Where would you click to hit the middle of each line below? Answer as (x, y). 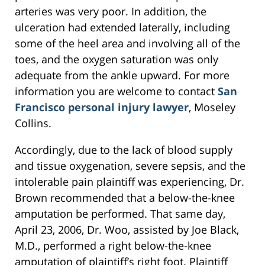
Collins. (33, 123)
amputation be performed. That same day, (120, 214)
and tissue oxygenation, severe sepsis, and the (130, 166)
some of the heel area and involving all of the (127, 43)
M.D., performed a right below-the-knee (113, 246)
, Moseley (212, 107)
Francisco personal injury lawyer (102, 107)
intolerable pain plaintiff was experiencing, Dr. (130, 182)
